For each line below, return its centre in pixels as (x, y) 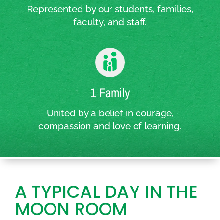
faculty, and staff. (110, 21)
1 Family (110, 93)
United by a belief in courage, (110, 113)
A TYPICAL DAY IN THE (106, 192)
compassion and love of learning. (110, 125)
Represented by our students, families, (110, 9)
